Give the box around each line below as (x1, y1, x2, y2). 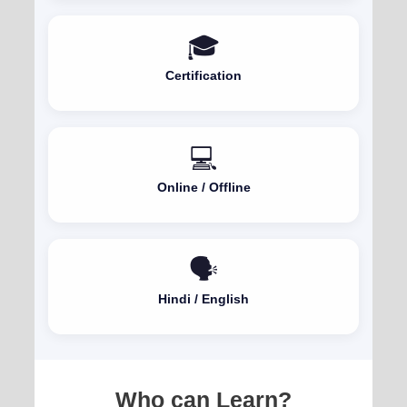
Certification (165, 69, 242, 84)
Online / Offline (156, 181, 251, 195)
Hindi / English (158, 293, 249, 307)
